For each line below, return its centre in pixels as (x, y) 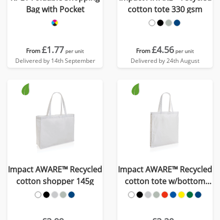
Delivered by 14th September (55, 61)
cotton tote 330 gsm (165, 9)
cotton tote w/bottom (165, 181)
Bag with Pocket (55, 9)
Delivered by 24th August (165, 61)
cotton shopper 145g (55, 181)
